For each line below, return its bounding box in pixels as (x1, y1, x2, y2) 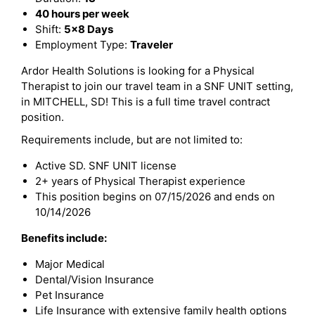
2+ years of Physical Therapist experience (35, 174, 245, 188)
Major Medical (35, 257, 105, 271)
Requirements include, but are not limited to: (21, 133, 243, 146)
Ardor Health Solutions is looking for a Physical (21, 64, 255, 77)
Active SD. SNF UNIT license (35, 159, 176, 172)
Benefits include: (21, 231, 107, 245)
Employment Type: (35, 38, 130, 51)
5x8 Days (64, 22, 113, 36)
